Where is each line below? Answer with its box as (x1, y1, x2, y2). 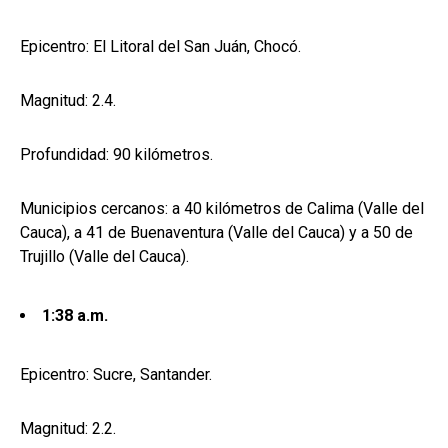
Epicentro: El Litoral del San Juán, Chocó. (20, 37, 301, 57)
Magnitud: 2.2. (20, 419, 116, 439)
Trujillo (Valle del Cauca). (20, 247, 189, 267)
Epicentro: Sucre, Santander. (20, 365, 212, 385)
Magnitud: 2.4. (20, 91, 116, 111)
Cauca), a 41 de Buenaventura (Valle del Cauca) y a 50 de (20, 223, 413, 243)
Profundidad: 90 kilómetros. (20, 145, 213, 165)
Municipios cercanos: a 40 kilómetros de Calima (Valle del (20, 199, 424, 219)
